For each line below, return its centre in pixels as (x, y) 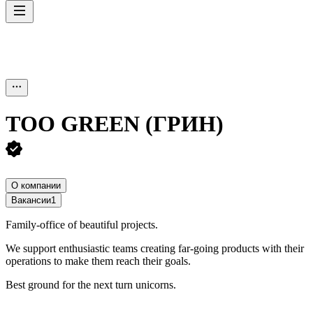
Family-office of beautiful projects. (82, 224)
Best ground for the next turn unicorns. (91, 284)
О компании (36, 185)
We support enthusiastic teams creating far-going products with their (155, 248)
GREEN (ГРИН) (142, 124)
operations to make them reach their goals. (98, 261)
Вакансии (31, 200)
